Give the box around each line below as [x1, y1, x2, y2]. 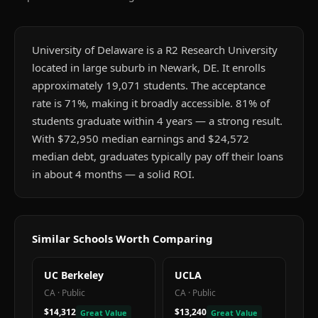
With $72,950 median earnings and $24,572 [32, 131, 249, 146]
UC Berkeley [44, 268, 104, 282]
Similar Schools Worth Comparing [32, 231, 213, 246]
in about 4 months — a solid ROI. [32, 167, 194, 181]
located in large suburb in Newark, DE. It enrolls [32, 60, 265, 75]
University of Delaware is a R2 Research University [32, 43, 278, 57]
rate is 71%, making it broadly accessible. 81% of [32, 96, 270, 110]
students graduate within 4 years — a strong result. [32, 114, 283, 128]
